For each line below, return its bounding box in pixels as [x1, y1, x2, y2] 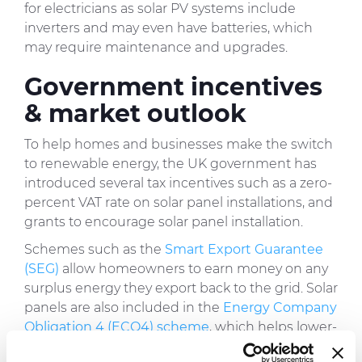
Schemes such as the [24, 242, 165, 258]
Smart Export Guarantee [165, 242, 323, 258]
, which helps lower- [209, 319, 337, 335]
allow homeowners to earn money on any [59, 261, 328, 277]
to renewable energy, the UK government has [24, 156, 317, 172]
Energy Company [223, 300, 337, 316]
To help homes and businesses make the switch [24, 137, 333, 153]
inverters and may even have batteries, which [24, 20, 313, 36]
